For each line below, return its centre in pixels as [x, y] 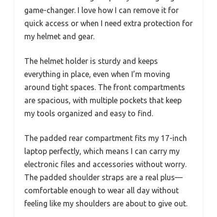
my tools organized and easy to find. [89, 113]
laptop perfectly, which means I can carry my [102, 151]
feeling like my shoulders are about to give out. [106, 203]
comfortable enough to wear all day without [101, 190]
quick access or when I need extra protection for [108, 23]
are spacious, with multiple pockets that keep [103, 100]
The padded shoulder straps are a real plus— [103, 177]
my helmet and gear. [59, 36]
